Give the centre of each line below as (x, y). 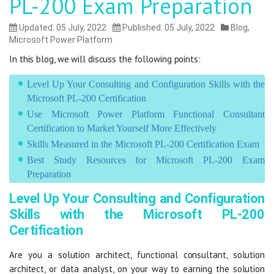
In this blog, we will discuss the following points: (105, 59)
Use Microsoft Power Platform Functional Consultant (146, 114)
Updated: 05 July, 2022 (62, 27)
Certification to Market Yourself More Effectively (122, 128)
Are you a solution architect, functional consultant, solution (137, 254)
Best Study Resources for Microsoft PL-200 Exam (146, 160)
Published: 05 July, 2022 (168, 27)
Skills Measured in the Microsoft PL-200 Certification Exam (143, 144)
